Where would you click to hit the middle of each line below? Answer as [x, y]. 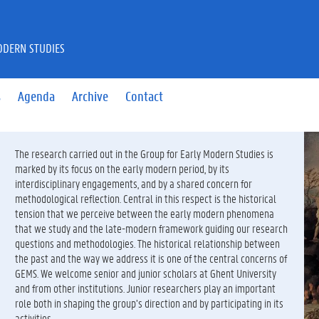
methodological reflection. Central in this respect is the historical [145, 198]
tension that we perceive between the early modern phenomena [144, 213]
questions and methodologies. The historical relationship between [147, 243]
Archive [90, 96]
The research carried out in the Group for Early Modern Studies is [144, 153]
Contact [145, 96]
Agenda [37, 96]
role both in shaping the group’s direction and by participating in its [149, 303]
